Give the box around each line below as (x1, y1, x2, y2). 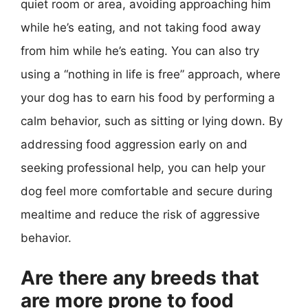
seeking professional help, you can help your (21, 160, 265, 175)
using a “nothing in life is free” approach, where (21, 67, 280, 81)
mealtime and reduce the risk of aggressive (21, 207, 260, 221)
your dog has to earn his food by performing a (21, 90, 275, 104)
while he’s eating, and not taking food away (21, 20, 261, 34)
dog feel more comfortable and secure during (21, 184, 272, 198)
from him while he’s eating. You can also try (21, 43, 259, 58)
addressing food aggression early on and (21, 137, 247, 151)
